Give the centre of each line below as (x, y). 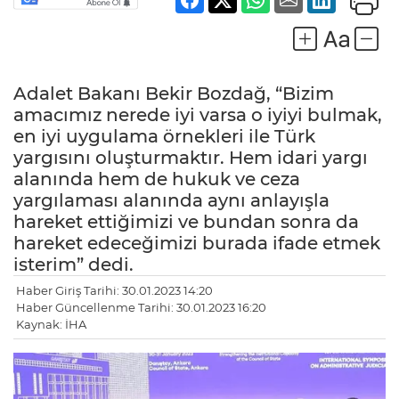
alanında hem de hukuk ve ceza (157, 179)
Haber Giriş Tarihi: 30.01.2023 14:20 (114, 291)
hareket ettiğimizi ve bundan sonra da (186, 222)
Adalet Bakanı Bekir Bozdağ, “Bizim (174, 94)
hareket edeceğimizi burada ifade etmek (197, 244)
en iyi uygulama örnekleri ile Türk (164, 137)
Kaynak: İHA (51, 325)
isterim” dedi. (73, 265)
